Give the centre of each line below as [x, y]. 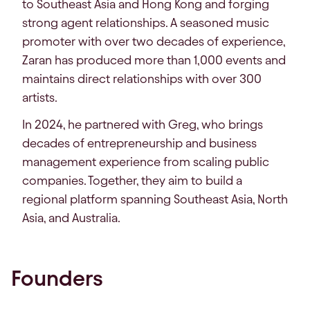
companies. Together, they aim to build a [132, 181]
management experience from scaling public [146, 162]
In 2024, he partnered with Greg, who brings [143, 125]
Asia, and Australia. [71, 218]
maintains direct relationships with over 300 [142, 79]
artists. [40, 98]
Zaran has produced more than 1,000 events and [154, 60]
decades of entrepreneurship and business [139, 143]
